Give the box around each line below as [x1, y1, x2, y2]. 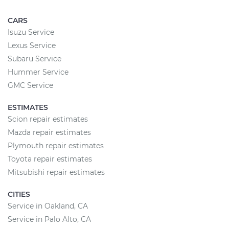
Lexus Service [8, 41, 56, 50]
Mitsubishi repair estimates [8, 168, 105, 177]
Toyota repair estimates [8, 154, 92, 164]
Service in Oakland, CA [8, 201, 88, 211]
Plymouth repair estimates [8, 141, 104, 150]
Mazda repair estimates [8, 128, 91, 137]
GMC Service [8, 81, 53, 90]
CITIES [8, 190, 30, 199]
